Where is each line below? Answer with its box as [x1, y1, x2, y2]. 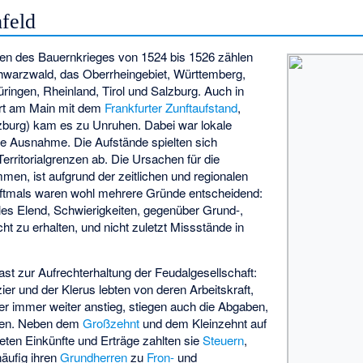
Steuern [203, 331, 245, 348]
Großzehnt [83, 314, 140, 331]
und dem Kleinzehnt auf [139, 314, 267, 331]
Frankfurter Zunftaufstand [105, 98, 238, 116]
